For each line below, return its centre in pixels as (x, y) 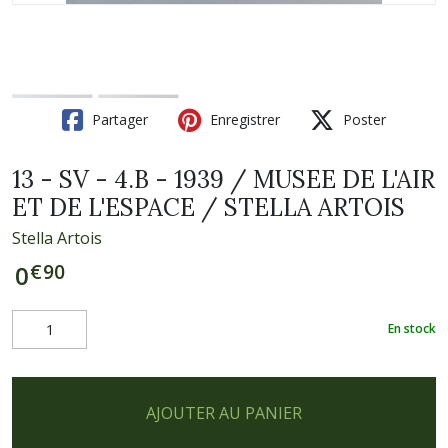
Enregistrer (243, 119)
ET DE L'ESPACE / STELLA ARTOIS (208, 207)
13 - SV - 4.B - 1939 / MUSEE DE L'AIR (223, 179)
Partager (118, 119)
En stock (412, 329)
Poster (362, 119)
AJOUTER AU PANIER (224, 412)
